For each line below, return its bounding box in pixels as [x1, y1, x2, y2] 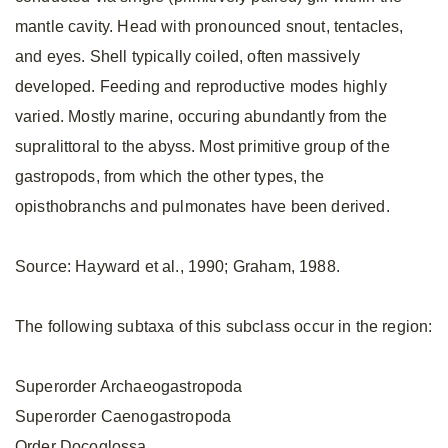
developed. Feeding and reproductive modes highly [15, 78, 387, 95]
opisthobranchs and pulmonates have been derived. [15, 198, 390, 215]
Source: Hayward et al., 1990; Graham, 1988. [15, 258, 340, 275]
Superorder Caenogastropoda [15, 408, 232, 425]
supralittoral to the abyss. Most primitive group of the [15, 138, 390, 155]
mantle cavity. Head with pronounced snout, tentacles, [15, 18, 404, 35]
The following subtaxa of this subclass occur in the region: [15, 318, 433, 335]
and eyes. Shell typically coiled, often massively [15, 48, 360, 65]
